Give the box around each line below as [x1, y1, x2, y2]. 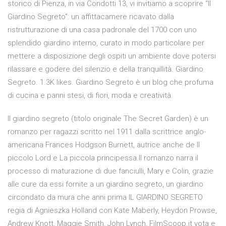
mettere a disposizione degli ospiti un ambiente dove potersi [8, 51, 216, 61]
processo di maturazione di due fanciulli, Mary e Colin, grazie [8, 166, 213, 176]
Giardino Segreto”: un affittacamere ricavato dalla [8, 12, 174, 22]
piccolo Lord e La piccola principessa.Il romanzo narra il [8, 153, 198, 163]
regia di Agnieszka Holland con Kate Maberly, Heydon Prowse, [8, 206, 217, 215]
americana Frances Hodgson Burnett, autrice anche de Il [8, 140, 200, 150]
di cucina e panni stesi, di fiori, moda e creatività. [8, 91, 173, 100]
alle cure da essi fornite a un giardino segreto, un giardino [8, 180, 203, 189]
